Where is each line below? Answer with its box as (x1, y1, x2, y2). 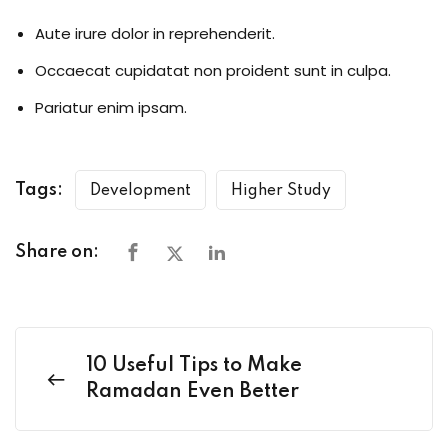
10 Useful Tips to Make (86, 355, 302, 376)
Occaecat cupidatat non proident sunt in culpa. (35, 59, 391, 81)
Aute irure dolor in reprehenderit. (35, 22, 275, 44)
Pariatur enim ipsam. (35, 96, 187, 118)
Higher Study (231, 182, 331, 199)
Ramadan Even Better (86, 381, 299, 402)
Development (90, 182, 191, 199)
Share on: (15, 242, 99, 261)
